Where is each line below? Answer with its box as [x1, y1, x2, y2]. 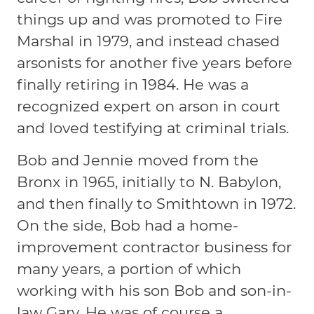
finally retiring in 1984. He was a [17, 75, 250, 93]
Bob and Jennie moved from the [17, 151, 259, 169]
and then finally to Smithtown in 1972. [17, 194, 296, 212]
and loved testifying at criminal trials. [17, 118, 289, 137]
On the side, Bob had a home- [17, 216, 239, 234]
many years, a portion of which [17, 259, 242, 278]
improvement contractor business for [17, 238, 292, 256]
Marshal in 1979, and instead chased [17, 32, 280, 50]
